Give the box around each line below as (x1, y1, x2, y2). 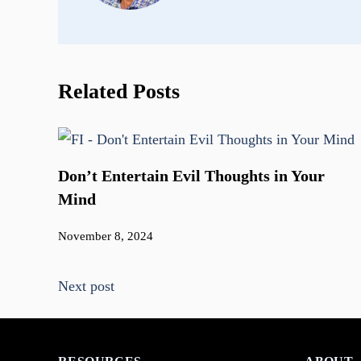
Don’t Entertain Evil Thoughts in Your (58, 167, 325, 185)
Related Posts (58, 80, 180, 104)
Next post (58, 278, 114, 295)
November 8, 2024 (58, 230, 153, 243)
